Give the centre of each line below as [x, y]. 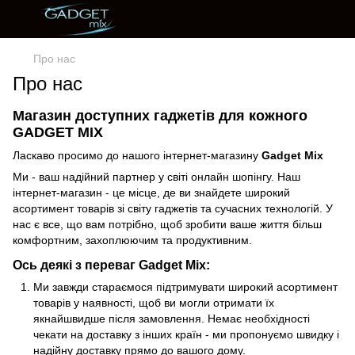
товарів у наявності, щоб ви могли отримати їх [154, 303]
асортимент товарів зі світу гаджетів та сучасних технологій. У [173, 209]
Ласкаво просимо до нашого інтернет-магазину [137, 156]
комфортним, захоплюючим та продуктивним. [132, 240]
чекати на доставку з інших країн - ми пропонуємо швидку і [186, 335]
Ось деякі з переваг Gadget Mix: [111, 265]
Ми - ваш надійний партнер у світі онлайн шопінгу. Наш [157, 177]
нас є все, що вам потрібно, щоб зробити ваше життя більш [167, 225]
